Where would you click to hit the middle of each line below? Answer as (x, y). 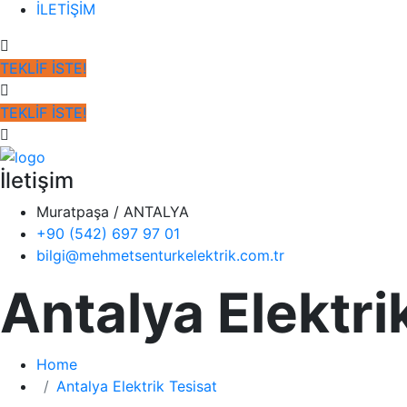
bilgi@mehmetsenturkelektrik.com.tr (160, 256)
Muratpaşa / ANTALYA (113, 212)
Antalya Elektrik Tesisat (137, 387)
